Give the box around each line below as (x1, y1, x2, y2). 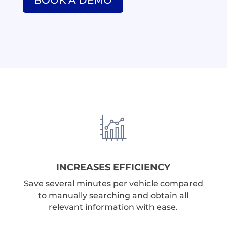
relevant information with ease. (49, 202, 178, 212)
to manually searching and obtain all (38, 191, 189, 200)
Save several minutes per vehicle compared (23, 179, 203, 188)
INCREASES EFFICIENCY (56, 162, 171, 173)
